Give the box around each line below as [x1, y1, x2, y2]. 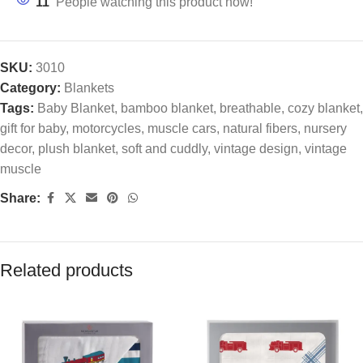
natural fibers [223, 122, 297, 136]
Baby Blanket [37, 101, 114, 116]
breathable [220, 101, 281, 116]
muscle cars [147, 122, 216, 136]
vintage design [214, 142, 298, 156]
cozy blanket [288, 101, 360, 116]
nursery [304, 122, 347, 136]
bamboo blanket [121, 101, 213, 116]
